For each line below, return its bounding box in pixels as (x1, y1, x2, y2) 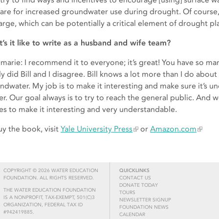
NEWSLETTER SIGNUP (119, 197, 171, 203)
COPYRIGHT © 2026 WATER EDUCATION (3, 168, 98, 174)
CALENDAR (119, 212, 145, 218)
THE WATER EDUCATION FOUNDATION (3, 187, 96, 194)
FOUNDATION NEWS (119, 204, 169, 211)
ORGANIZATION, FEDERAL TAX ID (3, 202, 83, 208)
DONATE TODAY (119, 182, 158, 189)
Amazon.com (150, 124, 197, 134)
